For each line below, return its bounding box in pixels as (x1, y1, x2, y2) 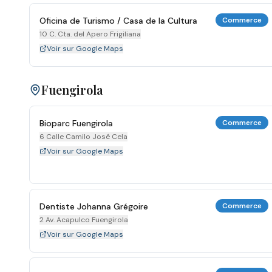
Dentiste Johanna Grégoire (39, 201, 148, 212)
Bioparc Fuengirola (39, 118, 113, 129)
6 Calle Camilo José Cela (39, 132, 127, 141)
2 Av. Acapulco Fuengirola (39, 215, 128, 225)
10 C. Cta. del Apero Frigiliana (39, 29, 141, 39)
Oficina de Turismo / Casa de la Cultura (39, 15, 197, 26)
